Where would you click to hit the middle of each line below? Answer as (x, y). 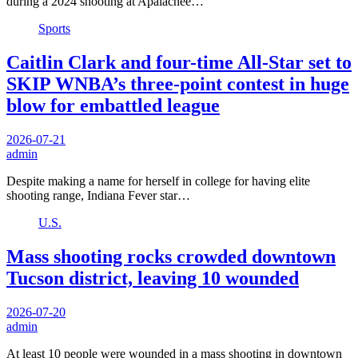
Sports (54, 28)
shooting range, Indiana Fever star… (98, 195)
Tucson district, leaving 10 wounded (153, 278)
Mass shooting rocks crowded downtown (171, 256)
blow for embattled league (113, 105)
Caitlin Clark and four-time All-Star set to (179, 62)
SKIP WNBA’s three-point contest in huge (178, 84)
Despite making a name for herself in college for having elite (158, 181)
